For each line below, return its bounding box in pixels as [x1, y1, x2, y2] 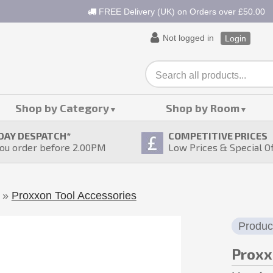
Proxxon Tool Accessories [11, 189, 136, 202]
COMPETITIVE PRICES [168, 130, 268, 141]
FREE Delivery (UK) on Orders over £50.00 [96, 7, 265, 16]
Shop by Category [15, 101, 109, 115]
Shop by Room [166, 101, 239, 115]
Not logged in [163, 33, 214, 43]
